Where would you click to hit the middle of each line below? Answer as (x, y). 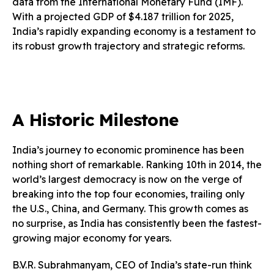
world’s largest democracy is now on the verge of (127, 179)
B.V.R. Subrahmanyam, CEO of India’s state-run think (132, 265)
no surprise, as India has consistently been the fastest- (137, 223)
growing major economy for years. (92, 238)
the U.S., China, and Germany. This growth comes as (130, 208)
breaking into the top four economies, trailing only (128, 194)
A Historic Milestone (95, 119)
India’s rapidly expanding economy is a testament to (134, 31)
